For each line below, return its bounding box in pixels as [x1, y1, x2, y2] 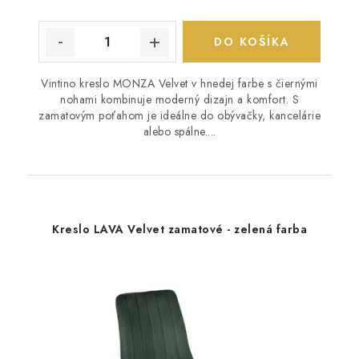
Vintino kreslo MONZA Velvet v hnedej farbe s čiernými [41, 75, 318, 92]
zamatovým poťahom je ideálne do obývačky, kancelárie [38, 107, 321, 124]
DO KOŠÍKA [213, 34, 290, 50]
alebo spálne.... [143, 123, 216, 140]
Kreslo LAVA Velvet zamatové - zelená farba [52, 221, 307, 238]
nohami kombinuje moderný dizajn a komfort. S [60, 91, 299, 108]
